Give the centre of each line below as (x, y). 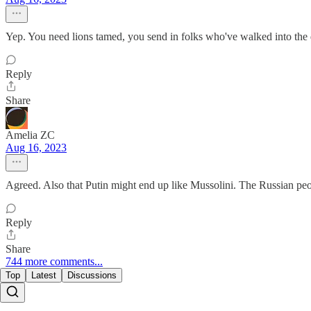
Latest (44, 276)
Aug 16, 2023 (36, 148)
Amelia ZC (30, 135)
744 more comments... (54, 262)
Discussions (92, 276)
